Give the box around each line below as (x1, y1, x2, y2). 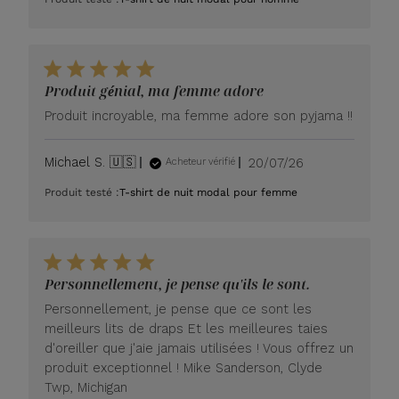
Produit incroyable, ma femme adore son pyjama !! (45, 107, 354, 124)
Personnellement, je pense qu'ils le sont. (45, 273, 311, 294)
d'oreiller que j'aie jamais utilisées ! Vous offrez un (45, 339, 354, 356)
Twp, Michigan (45, 379, 128, 395)
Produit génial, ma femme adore (45, 80, 265, 101)
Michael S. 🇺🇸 (45, 153, 137, 170)
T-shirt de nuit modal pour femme (119, 185, 298, 199)
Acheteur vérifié (166, 156, 236, 168)
